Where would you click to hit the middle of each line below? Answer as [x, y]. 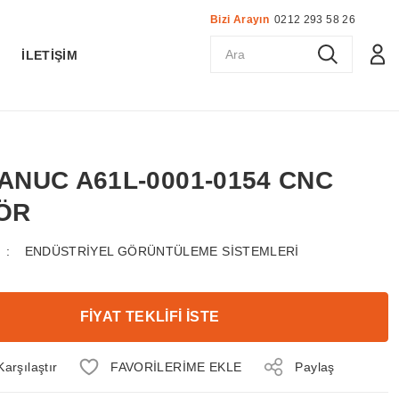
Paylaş [315, 366]
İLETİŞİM [50, 55]
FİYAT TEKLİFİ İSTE [150, 317]
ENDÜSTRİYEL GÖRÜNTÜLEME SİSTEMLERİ [162, 251]
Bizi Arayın [240, 20]
